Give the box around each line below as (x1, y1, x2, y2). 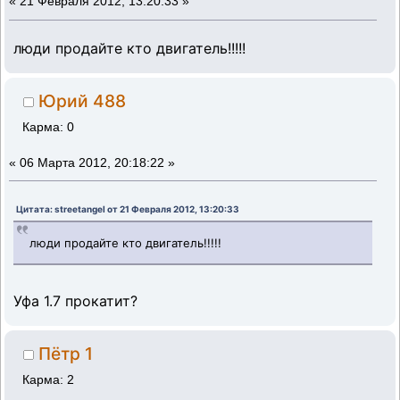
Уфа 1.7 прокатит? (13, 291, 137, 310)
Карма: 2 (22, 372, 75, 387)
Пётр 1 (38, 343, 94, 365)
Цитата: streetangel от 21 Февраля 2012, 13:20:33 (16, 204, 239, 215)
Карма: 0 (22, 120, 75, 134)
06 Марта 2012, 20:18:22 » (20, 155, 175, 170)
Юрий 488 (38, 90, 127, 112)
